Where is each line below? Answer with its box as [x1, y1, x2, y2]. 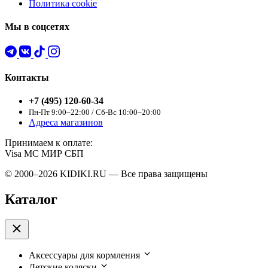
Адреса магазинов [29, 117, 103, 128]
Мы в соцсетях [5, 22, 69, 32]
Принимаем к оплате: [5, 138, 93, 148]
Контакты [5, 72, 49, 83]
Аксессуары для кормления [29, 250, 140, 261]
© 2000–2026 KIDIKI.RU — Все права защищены [5, 169, 208, 179]
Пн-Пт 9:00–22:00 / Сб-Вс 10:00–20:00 [29, 108, 161, 117]
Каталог [5, 191, 57, 208]
